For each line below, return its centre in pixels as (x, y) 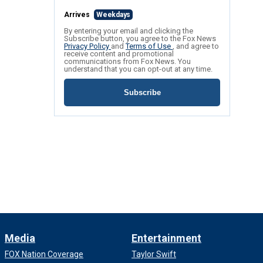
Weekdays (114, 15)
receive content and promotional (119, 54)
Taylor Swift (154, 254)
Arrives (78, 15)
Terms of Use (149, 46)
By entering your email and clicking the (129, 31)
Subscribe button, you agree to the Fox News (140, 39)
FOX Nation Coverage (44, 254)
